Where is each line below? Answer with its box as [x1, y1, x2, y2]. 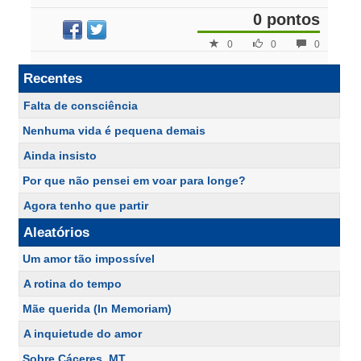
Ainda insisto [23, 149, 97, 162]
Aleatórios [23, 225, 89, 240]
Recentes [23, 71, 82, 86]
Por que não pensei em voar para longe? [23, 174, 246, 187]
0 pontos [253, 10, 320, 28]
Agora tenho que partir [23, 199, 148, 212]
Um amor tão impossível [23, 252, 155, 265]
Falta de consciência [23, 99, 138, 112]
